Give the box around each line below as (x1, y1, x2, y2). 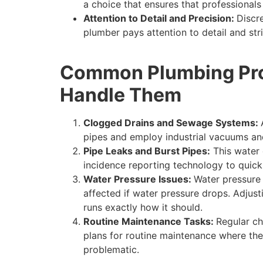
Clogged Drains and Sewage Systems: (83, 117, 261, 129)
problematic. (83, 244, 139, 256)
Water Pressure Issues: (83, 173, 194, 186)
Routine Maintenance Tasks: (83, 215, 216, 228)
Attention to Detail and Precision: (83, 12, 237, 24)
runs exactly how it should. (83, 201, 203, 214)
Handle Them (60, 83, 181, 107)
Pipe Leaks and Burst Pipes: (83, 145, 210, 157)
